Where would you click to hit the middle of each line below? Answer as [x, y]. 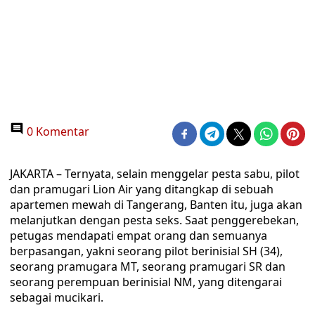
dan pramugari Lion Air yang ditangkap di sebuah [142, 189]
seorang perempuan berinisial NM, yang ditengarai [146, 282]
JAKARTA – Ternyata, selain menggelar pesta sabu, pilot [155, 174]
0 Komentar [57, 131]
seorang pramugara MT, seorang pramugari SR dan [148, 266]
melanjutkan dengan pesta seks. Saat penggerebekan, [154, 220]
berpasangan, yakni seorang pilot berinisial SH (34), [146, 251]
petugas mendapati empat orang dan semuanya [139, 236]
